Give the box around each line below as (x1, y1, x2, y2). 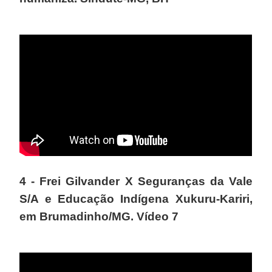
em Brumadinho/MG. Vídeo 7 (19, 209, 179, 223)
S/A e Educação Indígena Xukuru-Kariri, (19, 192, 253, 205)
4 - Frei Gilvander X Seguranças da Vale (19, 174, 253, 188)
